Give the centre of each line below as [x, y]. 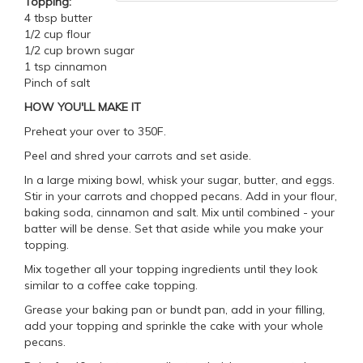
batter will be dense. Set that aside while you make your [174, 229]
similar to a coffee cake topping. [111, 286]
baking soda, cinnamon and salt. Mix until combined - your [179, 213]
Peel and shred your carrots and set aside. [138, 156]
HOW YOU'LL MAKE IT [83, 107]
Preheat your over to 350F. [95, 132]
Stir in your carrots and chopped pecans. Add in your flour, [181, 196]
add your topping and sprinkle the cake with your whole [174, 326]
